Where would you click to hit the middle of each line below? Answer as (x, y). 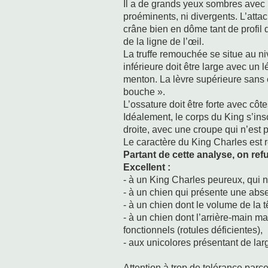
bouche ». (144, 92)
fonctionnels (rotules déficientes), (193, 230)
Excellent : (147, 167)
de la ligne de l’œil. (164, 41)
